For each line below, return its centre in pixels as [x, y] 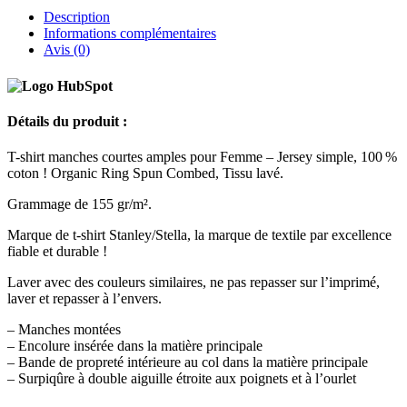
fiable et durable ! [57, 252]
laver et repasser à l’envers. [84, 299]
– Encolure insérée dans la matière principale [135, 346]
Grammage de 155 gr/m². [79, 204]
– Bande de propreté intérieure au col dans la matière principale [188, 362]
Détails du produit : [67, 121]
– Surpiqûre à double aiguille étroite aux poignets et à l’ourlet [182, 379]
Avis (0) [67, 50]
